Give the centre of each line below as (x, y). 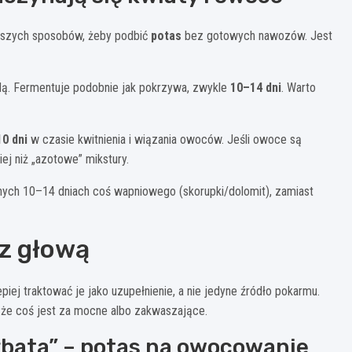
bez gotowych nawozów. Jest (257, 36)
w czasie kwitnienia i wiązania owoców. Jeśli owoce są (165, 140)
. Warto (299, 88)
